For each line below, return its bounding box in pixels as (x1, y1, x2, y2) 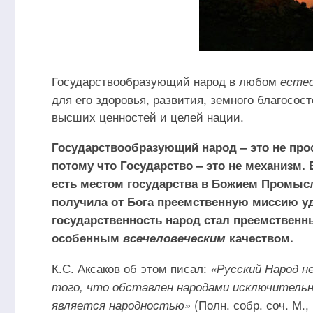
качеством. (226, 229, 293, 246)
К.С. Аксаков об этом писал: (52, 259, 210, 277)
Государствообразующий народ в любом (52, 72, 280, 89)
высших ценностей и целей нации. (52, 108, 244, 125)
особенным (52, 229, 123, 246)
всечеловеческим (123, 229, 226, 246)
